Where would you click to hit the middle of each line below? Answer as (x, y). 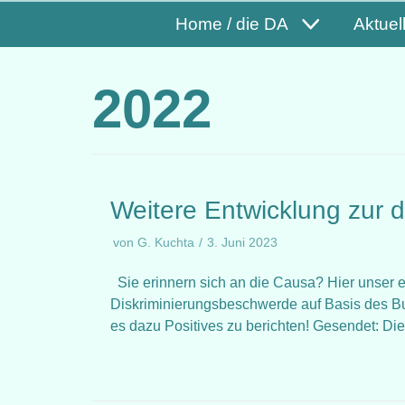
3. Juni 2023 (242, 243)
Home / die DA (231, 24)
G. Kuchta (166, 243)
